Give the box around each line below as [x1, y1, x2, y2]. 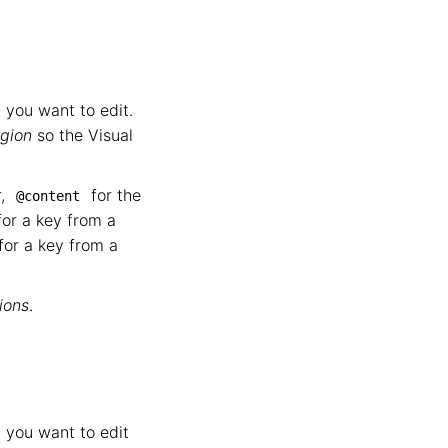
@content [16, 188, 80, 204]
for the [86, 185, 141, 205]
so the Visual [32, 125, 133, 145]
